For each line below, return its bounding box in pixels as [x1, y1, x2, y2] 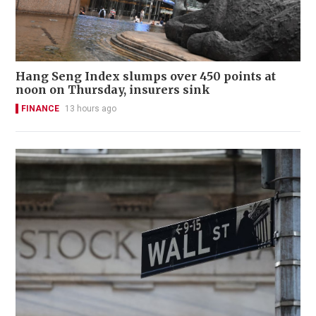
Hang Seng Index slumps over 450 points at [16, 69, 276, 84]
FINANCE [21, 104, 59, 114]
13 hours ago [65, 104, 116, 114]
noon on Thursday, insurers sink [16, 83, 210, 97]
